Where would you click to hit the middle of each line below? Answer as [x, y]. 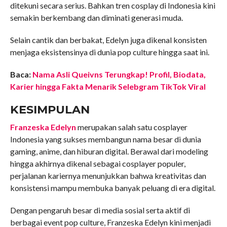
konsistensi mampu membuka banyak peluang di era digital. [112, 188]
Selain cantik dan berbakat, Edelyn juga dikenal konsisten [108, 40]
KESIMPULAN [50, 110]
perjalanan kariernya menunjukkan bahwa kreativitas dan [108, 176]
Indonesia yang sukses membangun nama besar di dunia [105, 139]
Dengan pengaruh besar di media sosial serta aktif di [100, 210]
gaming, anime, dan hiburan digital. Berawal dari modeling [109, 152]
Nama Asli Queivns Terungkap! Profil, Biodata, [119, 74]
